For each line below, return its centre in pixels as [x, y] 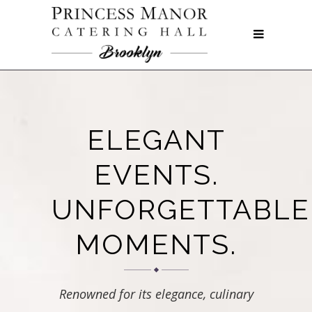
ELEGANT [156, 140]
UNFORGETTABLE [181, 209]
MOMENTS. [156, 244]
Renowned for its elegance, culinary [156, 294]
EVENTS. [156, 174]
